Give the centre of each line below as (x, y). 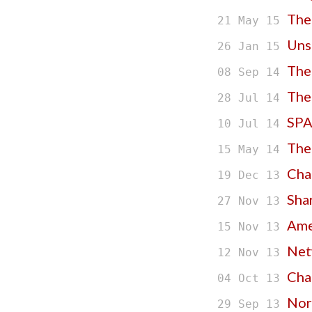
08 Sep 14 (252, 72)
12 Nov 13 (252, 253)
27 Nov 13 (252, 201)
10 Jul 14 (252, 124)
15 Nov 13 (252, 227)
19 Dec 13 (252, 175)
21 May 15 (252, 21)
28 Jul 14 (252, 98)
